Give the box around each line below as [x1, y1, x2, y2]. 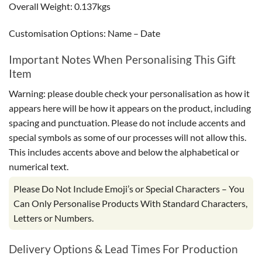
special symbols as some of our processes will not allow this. [9, 132, 246, 143]
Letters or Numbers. [13, 212, 94, 224]
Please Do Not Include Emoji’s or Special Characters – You [13, 183, 244, 195]
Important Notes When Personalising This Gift [9, 52, 236, 66]
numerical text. [9, 161, 68, 173]
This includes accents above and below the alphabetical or [9, 146, 239, 158]
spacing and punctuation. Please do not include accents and [9, 117, 246, 129]
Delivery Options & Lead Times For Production [9, 242, 238, 256]
